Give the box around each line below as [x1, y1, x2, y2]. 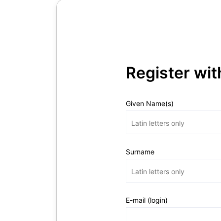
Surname [126, 147, 154, 156]
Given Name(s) [126, 99, 174, 108]
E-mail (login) [126, 196, 168, 204]
